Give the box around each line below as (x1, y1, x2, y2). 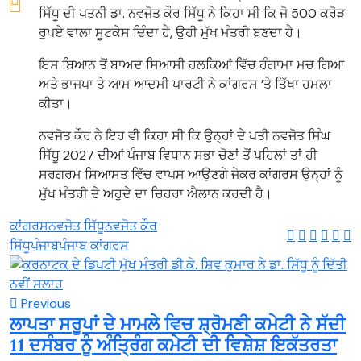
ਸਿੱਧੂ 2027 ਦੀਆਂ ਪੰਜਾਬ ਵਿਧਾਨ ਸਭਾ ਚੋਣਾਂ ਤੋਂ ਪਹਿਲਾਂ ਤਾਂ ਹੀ (39, 146, 317, 164)
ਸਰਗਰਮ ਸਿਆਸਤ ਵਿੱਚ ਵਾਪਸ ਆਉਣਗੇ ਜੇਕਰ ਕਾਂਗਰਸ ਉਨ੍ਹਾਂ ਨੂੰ (39, 165, 342, 183)
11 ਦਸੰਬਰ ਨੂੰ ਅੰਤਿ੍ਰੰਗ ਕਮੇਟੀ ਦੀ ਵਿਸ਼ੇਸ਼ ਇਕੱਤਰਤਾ (10, 333, 337, 356)
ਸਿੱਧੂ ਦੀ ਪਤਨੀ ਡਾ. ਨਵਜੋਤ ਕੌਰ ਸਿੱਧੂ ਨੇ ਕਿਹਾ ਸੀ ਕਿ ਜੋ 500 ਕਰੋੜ (39, 4, 345, 22)
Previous (18, 294, 71, 312)
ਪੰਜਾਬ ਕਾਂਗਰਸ (59, 236, 129, 254)
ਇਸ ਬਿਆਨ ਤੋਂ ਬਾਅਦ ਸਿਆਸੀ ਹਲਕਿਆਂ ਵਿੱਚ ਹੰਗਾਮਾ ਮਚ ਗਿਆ (39, 56, 344, 73)
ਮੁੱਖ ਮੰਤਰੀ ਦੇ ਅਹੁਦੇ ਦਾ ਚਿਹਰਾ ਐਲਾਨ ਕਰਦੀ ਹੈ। (39, 185, 272, 202)
